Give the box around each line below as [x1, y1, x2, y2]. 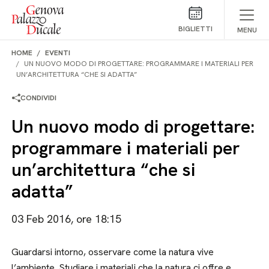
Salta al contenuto [9, 5, 83, 17]
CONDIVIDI [20, 93, 57, 103]
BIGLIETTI [178, 24, 213, 34]
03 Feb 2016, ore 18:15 [11, 212, 122, 226]
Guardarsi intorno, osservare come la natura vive [11, 246, 214, 258]
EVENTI [45, 48, 71, 58]
